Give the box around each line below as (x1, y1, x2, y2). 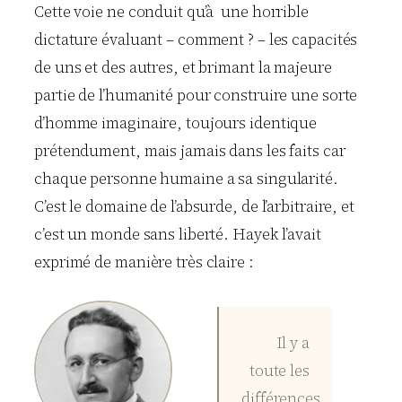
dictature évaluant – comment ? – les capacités (34, 28, 358, 50)
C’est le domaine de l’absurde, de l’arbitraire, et (34, 195, 354, 217)
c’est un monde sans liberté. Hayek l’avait (34, 223, 321, 245)
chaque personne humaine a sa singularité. (34, 167, 338, 189)
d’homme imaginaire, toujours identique (34, 111, 318, 134)
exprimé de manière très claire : (34, 250, 254, 273)
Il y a (275, 332, 310, 354)
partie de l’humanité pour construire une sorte (34, 83, 358, 106)
